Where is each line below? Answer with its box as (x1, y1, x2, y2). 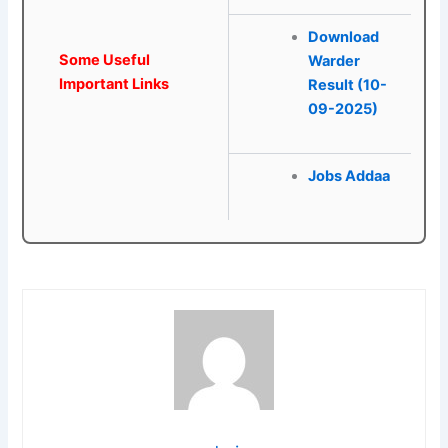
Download (307, 28, 379, 47)
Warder (307, 52, 360, 71)
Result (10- (307, 76, 387, 95)
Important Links (59, 75, 170, 94)
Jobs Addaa (307, 167, 390, 186)
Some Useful (59, 51, 151, 70)
